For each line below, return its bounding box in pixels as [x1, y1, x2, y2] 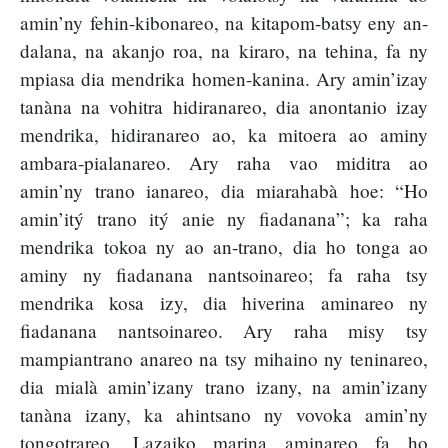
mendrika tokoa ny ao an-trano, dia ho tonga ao [20, 234, 428, 260]
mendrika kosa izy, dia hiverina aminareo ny [20, 290, 428, 316]
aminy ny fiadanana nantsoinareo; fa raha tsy [20, 262, 428, 288]
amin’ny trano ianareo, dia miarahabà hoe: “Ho [20, 178, 428, 204]
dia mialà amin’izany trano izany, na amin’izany [20, 374, 428, 400]
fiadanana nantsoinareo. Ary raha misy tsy [20, 318, 428, 344]
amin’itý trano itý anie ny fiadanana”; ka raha [20, 206, 428, 232]
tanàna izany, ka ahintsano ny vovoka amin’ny [20, 402, 428, 428]
